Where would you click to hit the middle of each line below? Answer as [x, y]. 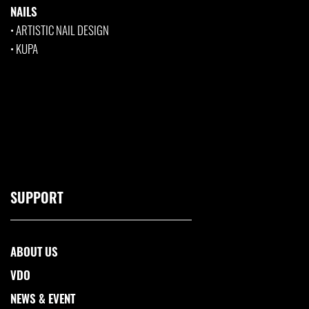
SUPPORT [37, 198]
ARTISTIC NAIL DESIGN [62, 30]
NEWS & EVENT [43, 299]
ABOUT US [34, 252]
